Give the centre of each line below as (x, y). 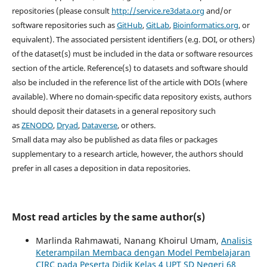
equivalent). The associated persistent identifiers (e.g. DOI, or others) (133, 40)
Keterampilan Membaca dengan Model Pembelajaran (143, 253)
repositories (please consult (61, 11)
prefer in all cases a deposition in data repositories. (101, 168)
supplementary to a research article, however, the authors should (127, 154)
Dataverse (99, 125)
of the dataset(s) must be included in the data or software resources (132, 54)
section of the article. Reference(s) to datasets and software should (130, 68)
